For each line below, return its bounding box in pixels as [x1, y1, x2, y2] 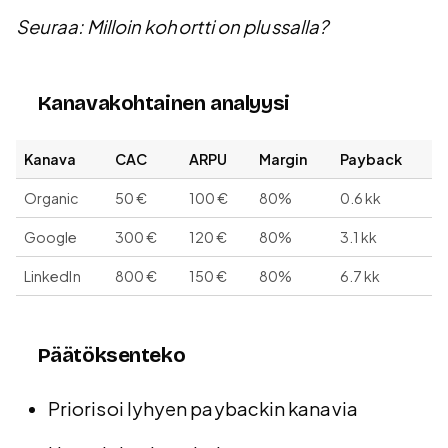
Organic [24, 189, 80, 208]
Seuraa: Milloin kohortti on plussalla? [16, 15, 329, 39]
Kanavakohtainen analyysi [37, 91, 290, 117]
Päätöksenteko [37, 343, 186, 369]
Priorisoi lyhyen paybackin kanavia [48, 397, 358, 421]
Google [24, 228, 78, 247]
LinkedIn [24, 267, 81, 286]
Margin [259, 150, 308, 169]
